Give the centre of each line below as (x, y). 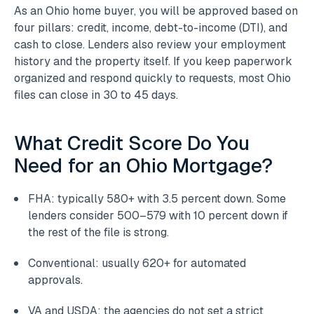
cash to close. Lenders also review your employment (150, 45)
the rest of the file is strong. (98, 233)
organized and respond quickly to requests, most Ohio (152, 78)
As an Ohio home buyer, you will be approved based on (156, 11)
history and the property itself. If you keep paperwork (153, 62)
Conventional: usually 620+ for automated (137, 264)
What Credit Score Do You (132, 143)
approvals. (55, 280)
